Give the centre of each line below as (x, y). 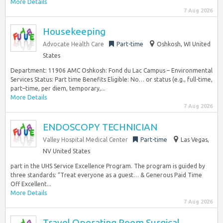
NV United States (66, 151)
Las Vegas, (195, 140)
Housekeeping (74, 31)
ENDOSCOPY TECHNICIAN (100, 127)
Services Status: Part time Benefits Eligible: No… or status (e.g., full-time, (111, 79)
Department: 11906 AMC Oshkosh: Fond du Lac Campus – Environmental (111, 70)
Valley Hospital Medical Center (85, 140)
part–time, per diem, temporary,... (58, 88)
